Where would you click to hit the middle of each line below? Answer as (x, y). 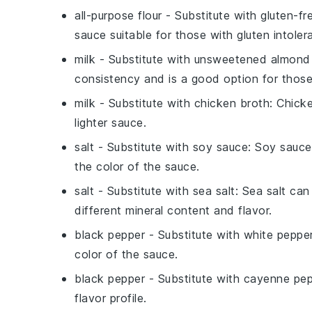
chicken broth (232, 103)
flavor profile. (111, 298)
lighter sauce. (110, 123)
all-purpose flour (118, 15)
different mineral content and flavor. (173, 210)
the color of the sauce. (137, 166)
